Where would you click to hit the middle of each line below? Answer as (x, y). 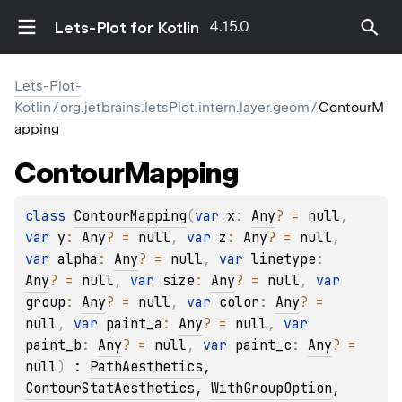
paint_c (263, 346)
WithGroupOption (271, 389)
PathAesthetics (146, 367)
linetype (284, 260)
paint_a (134, 324)
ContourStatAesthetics (110, 389)
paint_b (53, 346)
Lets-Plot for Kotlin (127, 27)
